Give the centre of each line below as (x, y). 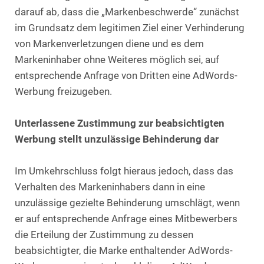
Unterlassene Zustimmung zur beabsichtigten (120, 123)
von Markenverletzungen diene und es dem (109, 44)
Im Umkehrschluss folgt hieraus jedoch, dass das (124, 171)
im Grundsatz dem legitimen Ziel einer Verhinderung (130, 28)
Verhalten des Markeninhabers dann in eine (110, 187)
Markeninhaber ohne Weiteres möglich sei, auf (117, 60)
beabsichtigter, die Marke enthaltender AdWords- (124, 250)
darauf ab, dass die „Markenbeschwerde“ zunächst (127, 12)
